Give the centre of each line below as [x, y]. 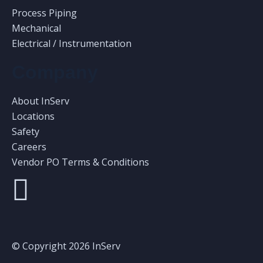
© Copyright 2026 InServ [66, 246]
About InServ [41, 101]
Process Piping [44, 13]
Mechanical [36, 28]
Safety [26, 132]
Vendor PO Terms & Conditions [80, 162]
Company [55, 73]
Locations [33, 117]
